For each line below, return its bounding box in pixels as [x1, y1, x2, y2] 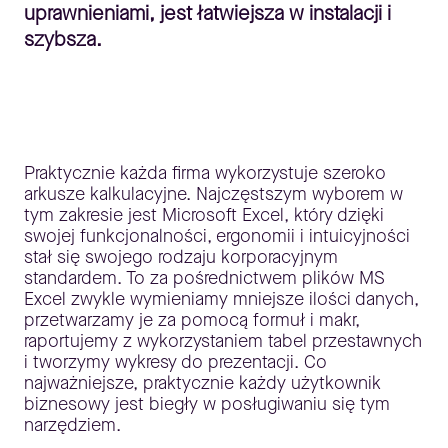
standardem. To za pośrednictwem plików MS [24, 266, 385, 290]
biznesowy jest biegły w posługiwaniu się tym [24, 392, 390, 416]
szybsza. [24, 26, 102, 53]
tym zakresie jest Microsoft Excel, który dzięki [24, 203, 384, 227]
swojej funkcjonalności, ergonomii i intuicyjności [24, 224, 410, 248]
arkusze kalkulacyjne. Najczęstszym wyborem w [24, 182, 403, 206]
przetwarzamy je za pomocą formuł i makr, [24, 308, 360, 332]
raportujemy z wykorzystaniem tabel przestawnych [24, 329, 422, 353]
